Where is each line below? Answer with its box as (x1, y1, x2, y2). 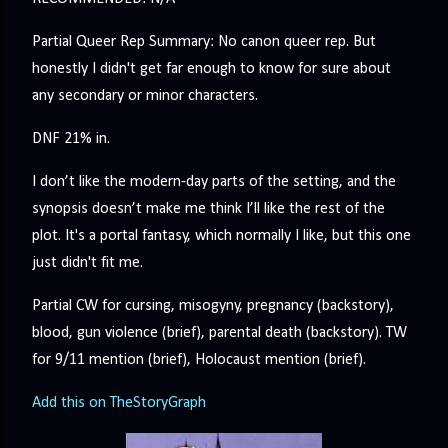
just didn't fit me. (32, 255, 143, 272)
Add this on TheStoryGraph (32, 395, 206, 412)
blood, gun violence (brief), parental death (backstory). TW (32, 325, 407, 342)
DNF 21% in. (32, 131, 110, 148)
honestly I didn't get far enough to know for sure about (32, 61, 391, 78)
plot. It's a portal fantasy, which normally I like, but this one (32, 228, 411, 245)
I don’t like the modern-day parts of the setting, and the (32, 174, 396, 191)
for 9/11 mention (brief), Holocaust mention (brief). (32, 352, 366, 369)
